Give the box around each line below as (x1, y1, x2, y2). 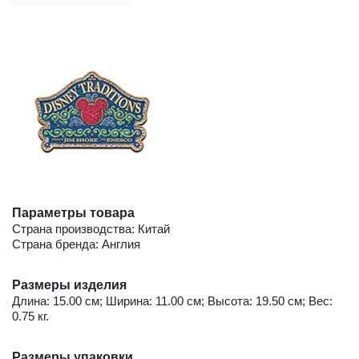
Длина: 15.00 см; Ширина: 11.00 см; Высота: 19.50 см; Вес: (12, 294, 333, 309)
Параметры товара (12, 206, 135, 220)
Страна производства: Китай (12, 222, 170, 236)
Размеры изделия (12, 278, 127, 292)
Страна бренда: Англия (12, 237, 140, 252)
